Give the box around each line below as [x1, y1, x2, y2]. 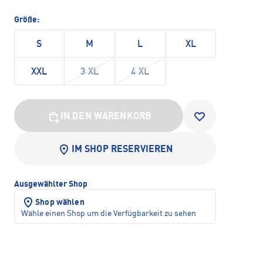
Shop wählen [35, 198, 85, 207]
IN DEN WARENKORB [60, 112, 152, 122]
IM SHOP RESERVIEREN [71, 145, 173, 155]
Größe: [14, 16, 39, 25]
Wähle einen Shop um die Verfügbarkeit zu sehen [21, 210, 196, 218]
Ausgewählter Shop [14, 180, 87, 189]
